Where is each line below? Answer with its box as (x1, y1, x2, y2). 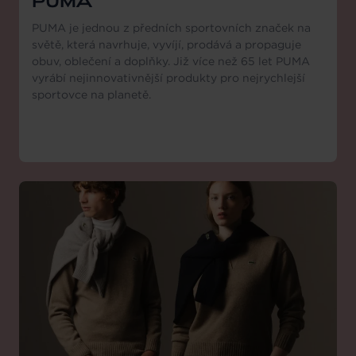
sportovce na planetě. (32, 87, 151, 102)
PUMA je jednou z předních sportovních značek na (32, 20, 311, 35)
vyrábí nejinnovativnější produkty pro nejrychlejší (32, 70, 305, 85)
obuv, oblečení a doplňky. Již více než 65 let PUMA (32, 53, 310, 68)
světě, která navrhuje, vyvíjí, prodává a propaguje (32, 37, 301, 52)
